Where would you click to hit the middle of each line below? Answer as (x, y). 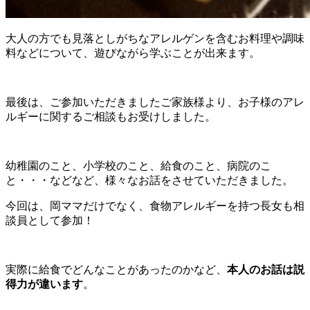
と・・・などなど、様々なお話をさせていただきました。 (149, 181)
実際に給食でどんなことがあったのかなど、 (116, 270)
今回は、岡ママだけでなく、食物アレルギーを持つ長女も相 (155, 206)
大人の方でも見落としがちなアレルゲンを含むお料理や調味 (155, 39)
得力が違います (44, 284)
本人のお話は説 (266, 270)
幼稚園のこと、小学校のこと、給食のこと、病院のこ (138, 166)
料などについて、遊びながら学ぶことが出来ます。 (133, 53)
